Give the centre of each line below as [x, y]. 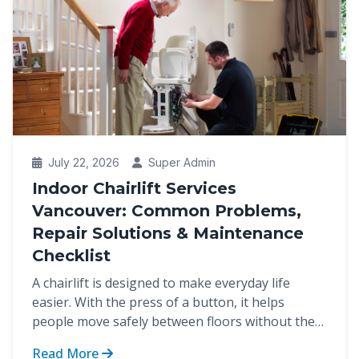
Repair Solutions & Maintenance [168, 233]
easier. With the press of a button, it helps [158, 302]
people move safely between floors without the [173, 321]
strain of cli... [69, 341]
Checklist [71, 256]
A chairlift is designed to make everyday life [161, 283]
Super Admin [180, 162]
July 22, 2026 [82, 162]
